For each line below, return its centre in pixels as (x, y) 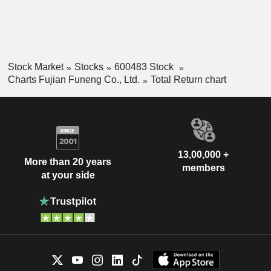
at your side (68, 175)
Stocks (89, 67)
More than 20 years (68, 162)
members (203, 168)
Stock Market (35, 67)
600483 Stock (145, 67)
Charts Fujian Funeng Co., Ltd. (73, 79)
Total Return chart (188, 79)
